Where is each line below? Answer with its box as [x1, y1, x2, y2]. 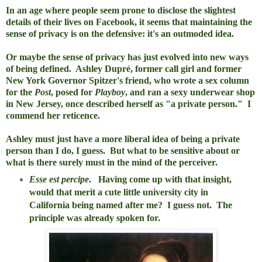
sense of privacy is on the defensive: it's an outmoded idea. [6, 29, 236, 39]
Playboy [95, 87, 125, 98]
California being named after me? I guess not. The [29, 200, 232, 211]
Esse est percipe [29, 174, 89, 185]
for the [6, 87, 35, 98]
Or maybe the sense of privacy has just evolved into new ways [6, 52, 249, 63]
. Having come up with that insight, [88, 174, 232, 185]
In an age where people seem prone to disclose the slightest [6, 5, 236, 16]
